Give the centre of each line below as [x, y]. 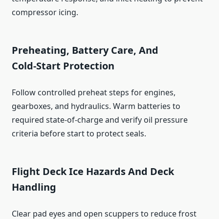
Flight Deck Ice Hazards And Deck [93, 171]
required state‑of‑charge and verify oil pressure [100, 120]
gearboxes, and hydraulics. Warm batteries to [96, 106]
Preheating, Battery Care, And [85, 50]
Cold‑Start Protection [63, 66]
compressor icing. [45, 12]
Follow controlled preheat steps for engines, [94, 92]
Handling [34, 187]
